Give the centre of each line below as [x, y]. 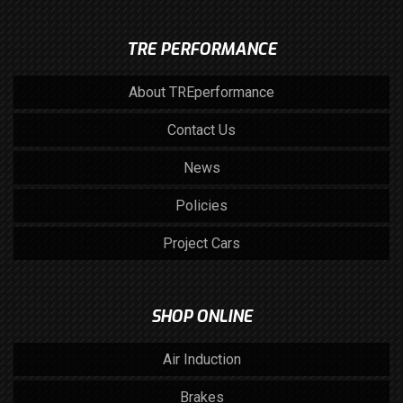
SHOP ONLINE [201, 317]
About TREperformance [201, 93]
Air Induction [201, 360]
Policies [201, 206]
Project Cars [201, 244]
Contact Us [201, 130]
